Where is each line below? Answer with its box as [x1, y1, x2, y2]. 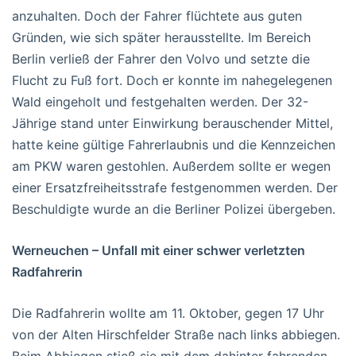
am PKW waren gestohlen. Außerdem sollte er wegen [12, 157, 331, 174]
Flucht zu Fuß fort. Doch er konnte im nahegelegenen [12, 72, 332, 88]
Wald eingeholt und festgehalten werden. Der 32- [12, 93, 308, 110]
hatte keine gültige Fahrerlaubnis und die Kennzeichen [12, 136, 335, 153]
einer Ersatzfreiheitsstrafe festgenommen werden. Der [12, 179, 338, 195]
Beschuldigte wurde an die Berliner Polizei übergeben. [12, 200, 335, 217]
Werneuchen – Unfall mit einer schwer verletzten [12, 242, 305, 258]
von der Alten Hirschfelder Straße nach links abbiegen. [12, 326, 340, 342]
